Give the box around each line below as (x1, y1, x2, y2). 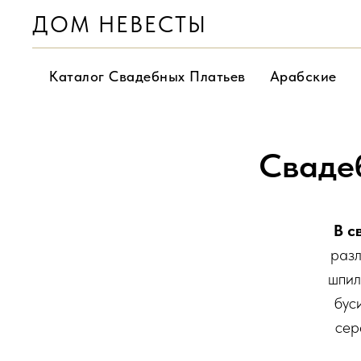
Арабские (269, 68, 337, 85)
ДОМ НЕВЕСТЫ (32, 10, 207, 38)
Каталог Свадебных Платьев (49, 68, 246, 85)
